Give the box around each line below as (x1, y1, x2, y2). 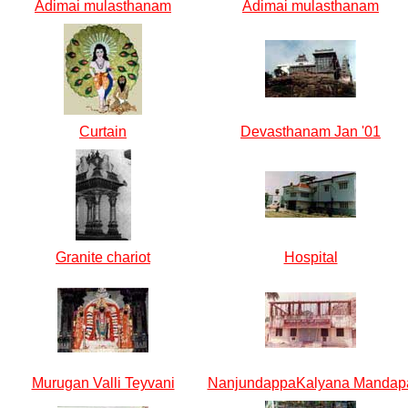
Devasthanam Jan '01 (240, 124, 381, 139)
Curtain (79, 124, 127, 139)
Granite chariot (56, 250, 150, 265)
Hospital (283, 250, 338, 265)
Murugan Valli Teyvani (31, 375, 175, 391)
